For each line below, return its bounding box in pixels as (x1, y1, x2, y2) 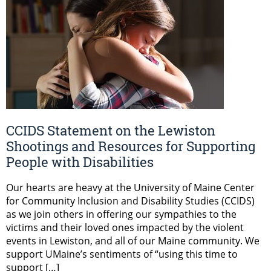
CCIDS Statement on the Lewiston (6, 122, 215, 140)
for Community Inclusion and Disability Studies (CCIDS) (6, 194, 255, 208)
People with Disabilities (6, 153, 154, 171)
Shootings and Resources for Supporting (6, 137, 255, 155)
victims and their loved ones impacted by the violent (6, 221, 244, 235)
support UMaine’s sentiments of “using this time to (6, 247, 238, 261)
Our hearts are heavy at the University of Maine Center (6, 181, 255, 195)
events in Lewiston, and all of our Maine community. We (6, 234, 260, 248)
